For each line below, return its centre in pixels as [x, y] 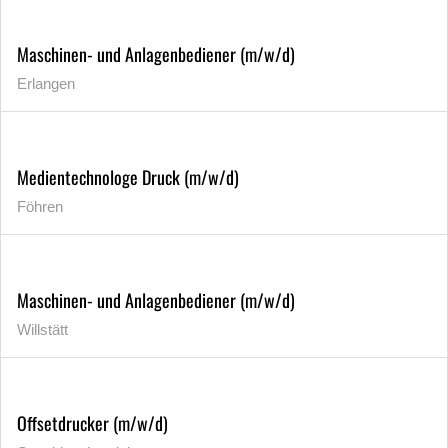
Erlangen [46, 83]
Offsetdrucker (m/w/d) [92, 422]
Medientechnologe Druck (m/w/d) [128, 176]
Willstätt [42, 329]
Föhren [40, 206]
